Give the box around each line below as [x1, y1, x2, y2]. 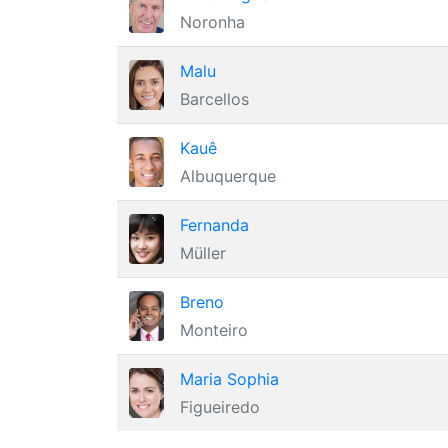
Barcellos [180, 89, 249, 109]
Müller [180, 243, 226, 263]
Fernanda [180, 215, 249, 235]
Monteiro [180, 320, 248, 340]
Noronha [180, 12, 245, 32]
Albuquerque [180, 166, 276, 186]
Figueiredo [180, 397, 260, 417]
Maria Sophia [180, 369, 279, 389]
